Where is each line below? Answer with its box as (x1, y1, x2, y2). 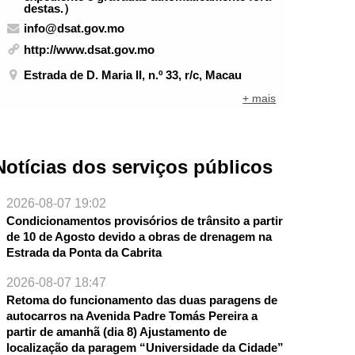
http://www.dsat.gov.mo (24, 43, 155, 57)
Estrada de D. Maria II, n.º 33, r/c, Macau (24, 67, 242, 82)
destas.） (24, 2, 76, 16)
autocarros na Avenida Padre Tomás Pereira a (6, 309, 258, 323)
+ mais (242, 92, 277, 105)
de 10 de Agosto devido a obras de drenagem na (6, 230, 272, 244)
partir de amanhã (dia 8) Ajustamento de (6, 325, 227, 339)
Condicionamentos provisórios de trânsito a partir (6, 214, 283, 228)
